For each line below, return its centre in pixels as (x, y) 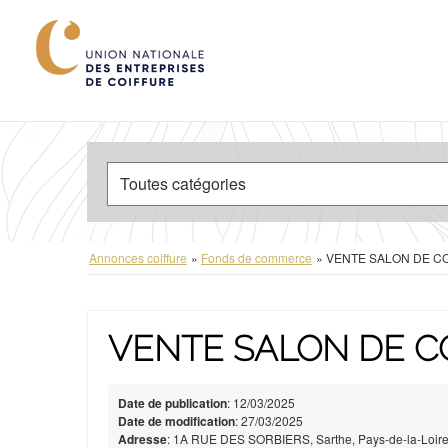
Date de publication (172, 402)
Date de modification (176, 420)
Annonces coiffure (138, 257)
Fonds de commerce (256, 257)
